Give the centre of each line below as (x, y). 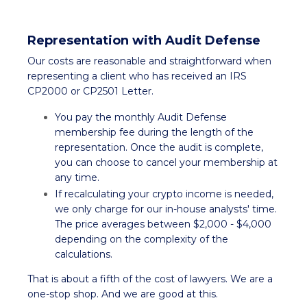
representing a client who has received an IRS (137, 76)
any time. (77, 177)
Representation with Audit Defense (144, 40)
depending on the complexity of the (142, 240)
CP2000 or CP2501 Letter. (90, 91)
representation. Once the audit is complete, (159, 147)
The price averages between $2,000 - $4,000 (163, 224)
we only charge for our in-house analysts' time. (166, 209)
